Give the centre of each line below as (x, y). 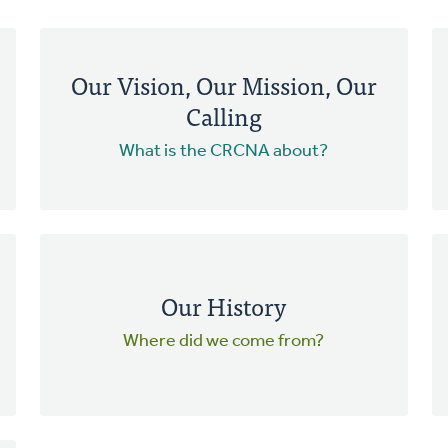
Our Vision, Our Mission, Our (223, 84)
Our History (224, 306)
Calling (223, 115)
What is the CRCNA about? (224, 151)
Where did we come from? (224, 342)
